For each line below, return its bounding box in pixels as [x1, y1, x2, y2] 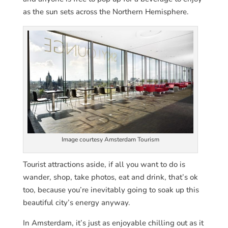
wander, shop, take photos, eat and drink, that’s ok [22, 172, 198, 182]
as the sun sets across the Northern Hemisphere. [22, 6, 189, 17]
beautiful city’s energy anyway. [22, 197, 130, 208]
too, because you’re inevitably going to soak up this [22, 184, 199, 195]
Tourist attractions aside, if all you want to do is [22, 159, 185, 169]
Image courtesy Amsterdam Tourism [61, 135, 159, 144]
